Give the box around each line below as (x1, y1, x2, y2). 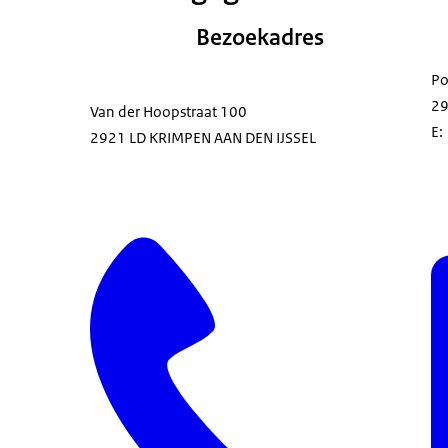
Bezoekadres (195, 23, 324, 53)
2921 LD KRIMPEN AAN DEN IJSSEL (90, 128, 316, 148)
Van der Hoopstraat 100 (90, 102, 247, 122)
